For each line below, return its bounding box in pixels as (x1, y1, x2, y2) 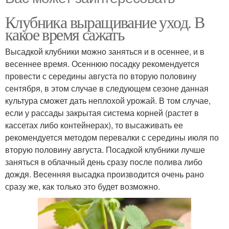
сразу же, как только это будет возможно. (5, 180, 160, 193)
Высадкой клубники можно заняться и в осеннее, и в (5, 45, 204, 58)
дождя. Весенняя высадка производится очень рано (5, 168, 204, 180)
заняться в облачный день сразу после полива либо (5, 156, 202, 168)
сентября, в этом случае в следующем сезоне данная (5, 82, 209, 95)
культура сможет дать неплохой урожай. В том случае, (5, 95, 211, 107)
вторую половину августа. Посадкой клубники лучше (5, 144, 205, 156)
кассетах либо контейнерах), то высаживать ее (5, 119, 183, 131)
